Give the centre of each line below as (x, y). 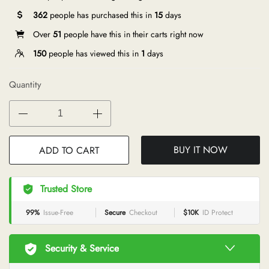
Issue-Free (58, 212)
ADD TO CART (69, 150)
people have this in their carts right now (132, 34)
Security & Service (82, 248)
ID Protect (218, 212)
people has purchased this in (101, 15)
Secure (115, 212)
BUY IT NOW (201, 150)
